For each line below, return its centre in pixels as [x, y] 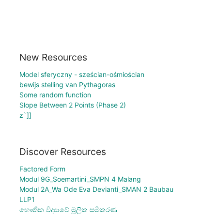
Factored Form [42, 169]
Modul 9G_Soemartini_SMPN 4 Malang [80, 179]
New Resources [53, 57]
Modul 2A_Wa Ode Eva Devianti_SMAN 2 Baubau [96, 189]
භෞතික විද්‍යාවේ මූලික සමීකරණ [68, 210]
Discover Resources [63, 152]
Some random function [55, 94]
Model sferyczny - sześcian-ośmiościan [82, 74]
